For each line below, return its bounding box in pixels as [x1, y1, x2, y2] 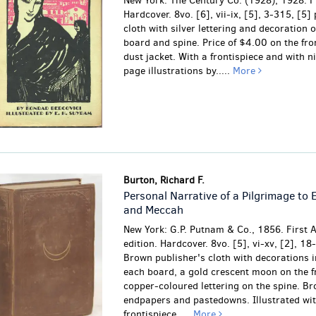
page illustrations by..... [123, 64, 233, 78]
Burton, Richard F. [123, 174, 205, 188]
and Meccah [123, 202, 183, 218]
